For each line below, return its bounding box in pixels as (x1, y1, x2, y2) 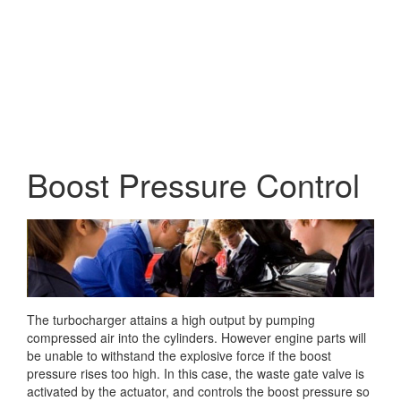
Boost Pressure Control (27, 160, 360, 207)
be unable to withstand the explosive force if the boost (27, 346, 331, 364)
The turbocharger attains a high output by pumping (27, 310, 315, 328)
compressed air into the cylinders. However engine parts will (27, 328, 366, 346)
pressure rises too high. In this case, (27, 363, 232, 382)
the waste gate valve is (232, 363, 364, 382)
